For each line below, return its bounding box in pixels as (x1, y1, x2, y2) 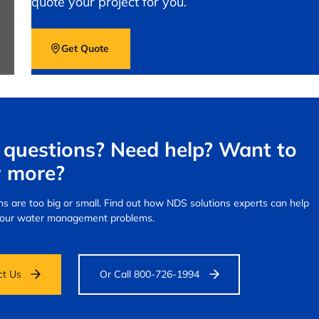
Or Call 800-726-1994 (100, 267, 200, 281)
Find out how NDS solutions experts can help (104, 196, 309, 209)
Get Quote (61, 41, 109, 55)
